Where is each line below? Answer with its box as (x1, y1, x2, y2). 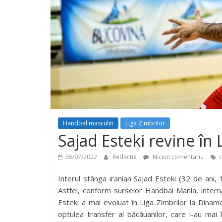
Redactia (112, 153, 138, 161)
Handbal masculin (63, 119, 113, 127)
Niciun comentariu (151, 153, 204, 161)
